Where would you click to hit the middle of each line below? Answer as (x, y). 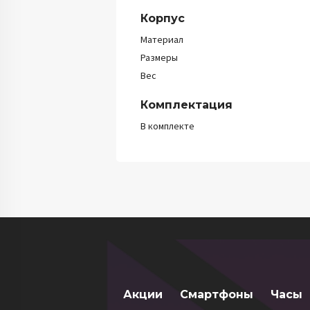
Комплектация (186, 105)
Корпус (163, 18)
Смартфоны (216, 294)
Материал (162, 39)
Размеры (159, 57)
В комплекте (167, 126)
